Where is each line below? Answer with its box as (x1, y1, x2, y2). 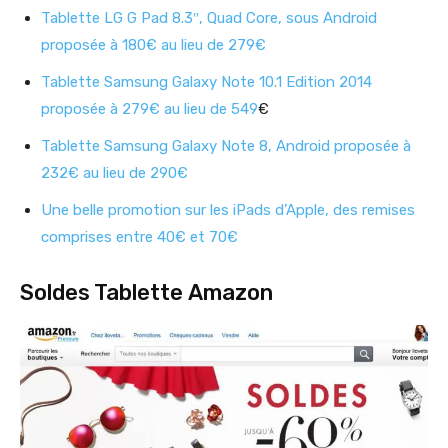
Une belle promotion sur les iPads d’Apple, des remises (41, 201, 415, 220)
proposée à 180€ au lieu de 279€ (41, 36, 270, 55)
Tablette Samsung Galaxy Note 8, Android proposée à (41, 137, 411, 156)
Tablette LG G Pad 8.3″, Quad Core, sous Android (41, 9, 377, 28)
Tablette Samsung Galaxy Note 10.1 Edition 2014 (41, 73, 372, 92)
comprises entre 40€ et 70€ (41, 228, 238, 247)
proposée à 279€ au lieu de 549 (41, 100, 258, 119)
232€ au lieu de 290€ (41, 164, 188, 183)
